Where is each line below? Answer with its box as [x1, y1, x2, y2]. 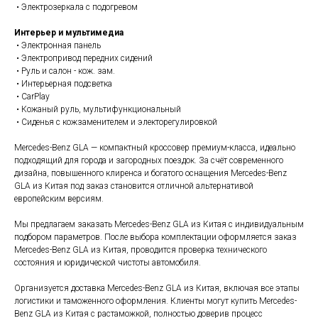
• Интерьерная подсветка [14, 78, 112, 89]
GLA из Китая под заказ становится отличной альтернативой [14, 180, 253, 191]
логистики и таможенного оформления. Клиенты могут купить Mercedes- [14, 295, 297, 306]
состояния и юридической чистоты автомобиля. [14, 257, 201, 268]
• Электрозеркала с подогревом [14, 1, 138, 12]
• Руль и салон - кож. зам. [14, 65, 115, 76]
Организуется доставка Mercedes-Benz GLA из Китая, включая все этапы [14, 283, 300, 293]
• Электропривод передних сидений [14, 53, 153, 63]
